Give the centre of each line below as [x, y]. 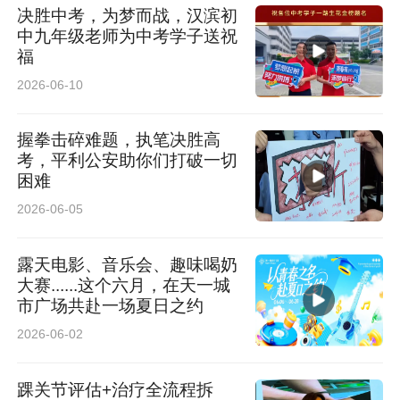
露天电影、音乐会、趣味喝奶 [128, 265]
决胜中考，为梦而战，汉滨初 [128, 15]
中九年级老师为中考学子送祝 [128, 36]
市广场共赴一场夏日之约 [111, 306]
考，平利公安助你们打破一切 [128, 161]
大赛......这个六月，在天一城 [124, 286]
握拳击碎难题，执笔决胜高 [119, 140]
